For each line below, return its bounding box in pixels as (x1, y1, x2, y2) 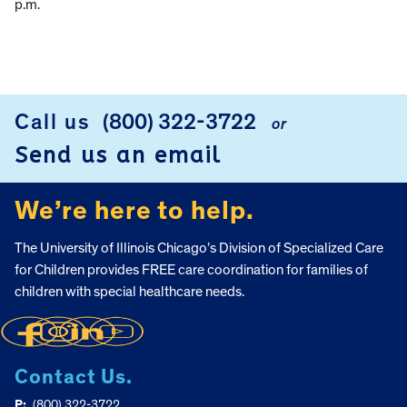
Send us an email (15, 142, 222, 168)
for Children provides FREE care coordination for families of (15, 262, 368, 277)
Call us (15, 111, 91, 134)
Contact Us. (15, 367, 133, 388)
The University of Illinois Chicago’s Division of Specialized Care (15, 240, 383, 255)
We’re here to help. (15, 197, 254, 224)
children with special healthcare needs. (15, 283, 244, 299)
